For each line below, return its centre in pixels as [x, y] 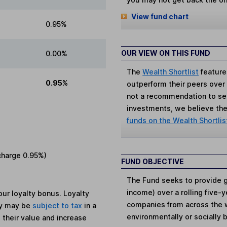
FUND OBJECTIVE [153, 161]
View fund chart [160, 17]
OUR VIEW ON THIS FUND [166, 53]
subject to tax [59, 206]
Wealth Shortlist [171, 71]
